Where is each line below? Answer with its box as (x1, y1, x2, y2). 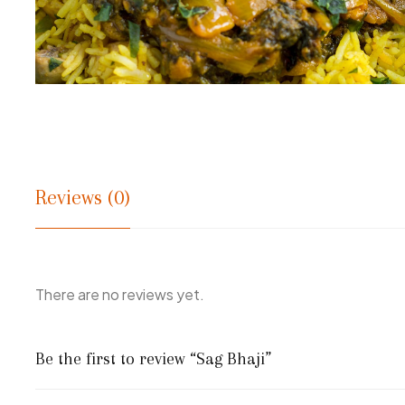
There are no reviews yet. (35, 285, 204, 305)
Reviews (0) (35, 185, 130, 210)
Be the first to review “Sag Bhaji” (35, 349, 271, 370)
